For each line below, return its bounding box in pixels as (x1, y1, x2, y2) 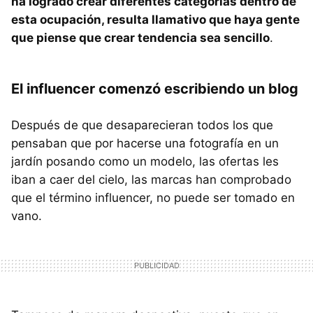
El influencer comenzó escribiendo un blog (11, 80, 298, 98)
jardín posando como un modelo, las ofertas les (11, 154, 279, 169)
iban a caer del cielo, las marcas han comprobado (11, 173, 291, 187)
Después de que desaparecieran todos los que (11, 118, 273, 133)
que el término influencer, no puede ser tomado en (11, 191, 295, 205)
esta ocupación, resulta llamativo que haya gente (11, 13, 300, 27)
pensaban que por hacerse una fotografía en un (11, 136, 279, 151)
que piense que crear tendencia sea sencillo (11, 31, 270, 45)
